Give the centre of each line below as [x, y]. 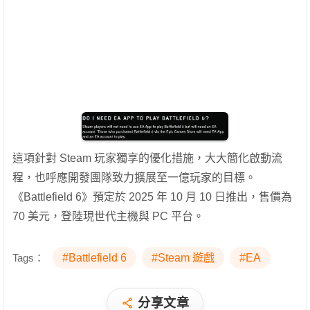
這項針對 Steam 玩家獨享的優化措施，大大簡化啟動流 [147, 158]
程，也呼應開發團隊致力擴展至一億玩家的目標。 [134, 178]
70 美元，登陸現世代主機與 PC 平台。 [108, 217]
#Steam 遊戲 [183, 258]
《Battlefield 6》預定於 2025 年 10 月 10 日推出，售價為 [152, 197]
